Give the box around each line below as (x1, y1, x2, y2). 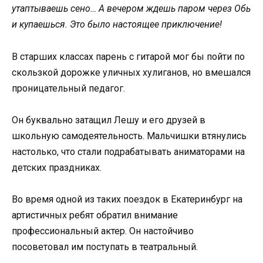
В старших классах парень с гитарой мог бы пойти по (12, 50, 245, 62)
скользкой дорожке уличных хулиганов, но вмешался (12, 66, 251, 78)
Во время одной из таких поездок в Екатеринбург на (12, 193, 242, 205)
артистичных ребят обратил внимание (12, 209, 178, 221)
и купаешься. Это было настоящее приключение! (12, 19, 222, 31)
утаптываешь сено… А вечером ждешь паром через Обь (12, 3, 251, 15)
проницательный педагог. (12, 82, 125, 94)
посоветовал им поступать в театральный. (12, 241, 198, 252)
